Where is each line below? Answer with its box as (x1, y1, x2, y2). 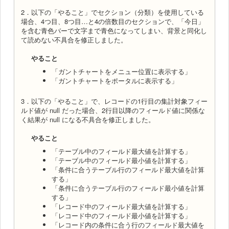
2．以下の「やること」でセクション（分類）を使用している (21, 7, 204, 17)
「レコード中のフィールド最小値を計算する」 (52, 210, 191, 220)
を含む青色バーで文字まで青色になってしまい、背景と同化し (21, 25, 207, 35)
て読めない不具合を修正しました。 (21, 34, 127, 44)
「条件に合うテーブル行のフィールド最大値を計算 (52, 164, 204, 174)
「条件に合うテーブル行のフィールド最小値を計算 (52, 182, 204, 193)
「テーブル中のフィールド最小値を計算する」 (52, 155, 191, 165)
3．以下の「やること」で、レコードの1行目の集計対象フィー (21, 96, 208, 106)
